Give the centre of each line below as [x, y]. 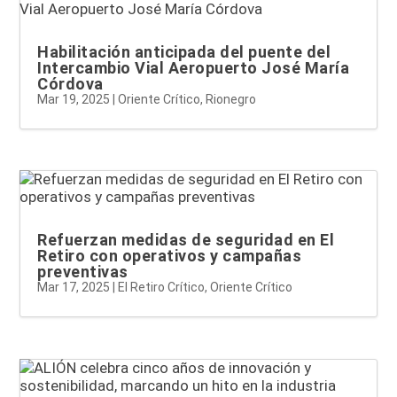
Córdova [70, 84]
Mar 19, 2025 [74, 100]
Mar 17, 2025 [74, 288]
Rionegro [231, 100]
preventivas [83, 272]
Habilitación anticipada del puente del [184, 52]
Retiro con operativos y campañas [170, 256]
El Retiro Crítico [162, 288]
